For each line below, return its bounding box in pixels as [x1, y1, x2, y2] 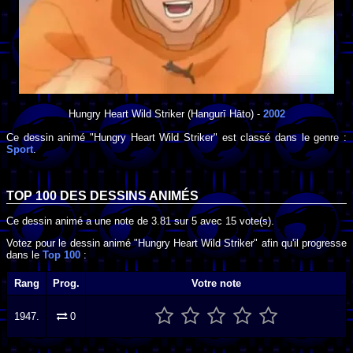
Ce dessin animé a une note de [6, 214, 151, 227]
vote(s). [236, 214, 274, 227]
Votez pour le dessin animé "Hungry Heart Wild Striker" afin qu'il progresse [6, 236, 347, 249]
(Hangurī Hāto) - [184, 107, 263, 120]
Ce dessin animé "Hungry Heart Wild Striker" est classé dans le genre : [6, 131, 347, 143]
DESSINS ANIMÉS [90, 189, 199, 203]
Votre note [191, 277, 241, 290]
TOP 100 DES [6, 189, 90, 203]
